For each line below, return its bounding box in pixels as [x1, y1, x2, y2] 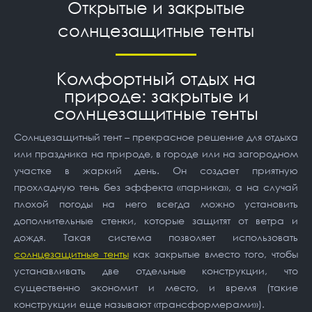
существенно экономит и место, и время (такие [14, 281, 298, 293]
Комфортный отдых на [56, 68, 256, 89]
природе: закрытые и [63, 85, 249, 107]
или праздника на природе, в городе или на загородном [14, 148, 298, 159]
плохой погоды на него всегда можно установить [14, 198, 298, 210]
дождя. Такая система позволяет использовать [14, 231, 298, 243]
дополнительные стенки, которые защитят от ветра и [14, 214, 298, 226]
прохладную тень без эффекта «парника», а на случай [14, 181, 298, 193]
